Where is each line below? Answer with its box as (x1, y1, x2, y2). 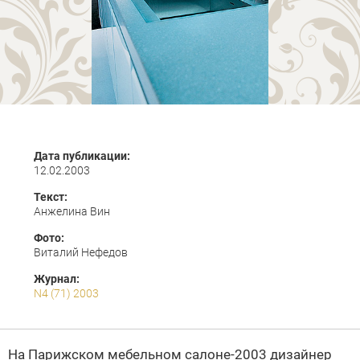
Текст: (34, 190, 67, 203)
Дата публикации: (34, 149, 130, 162)
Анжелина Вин (34, 205, 110, 218)
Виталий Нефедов (34, 246, 128, 259)
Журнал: (34, 272, 80, 285)
